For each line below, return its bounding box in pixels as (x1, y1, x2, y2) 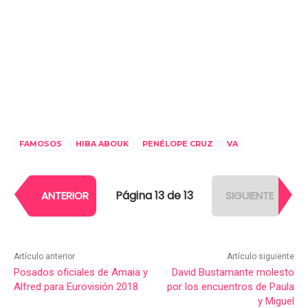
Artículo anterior (14, 251, 75, 261)
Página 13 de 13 (115, 188, 193, 204)
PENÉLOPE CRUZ (142, 138, 213, 148)
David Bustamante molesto (171, 265, 294, 278)
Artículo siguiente (226, 251, 294, 261)
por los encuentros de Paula (166, 280, 294, 293)
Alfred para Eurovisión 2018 (14, 280, 138, 293)
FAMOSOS (19, 138, 62, 148)
